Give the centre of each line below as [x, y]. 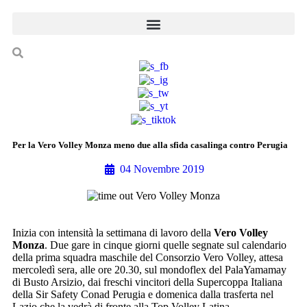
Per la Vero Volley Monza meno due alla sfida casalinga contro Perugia [150, 145]
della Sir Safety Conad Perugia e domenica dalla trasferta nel [143, 294]
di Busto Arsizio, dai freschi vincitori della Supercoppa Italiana [147, 282]
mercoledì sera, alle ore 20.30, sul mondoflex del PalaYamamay [149, 269]
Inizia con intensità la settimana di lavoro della [113, 232]
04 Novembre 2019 [162, 169]
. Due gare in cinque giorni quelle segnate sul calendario [165, 245]
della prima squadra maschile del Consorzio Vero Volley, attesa [148, 257]
